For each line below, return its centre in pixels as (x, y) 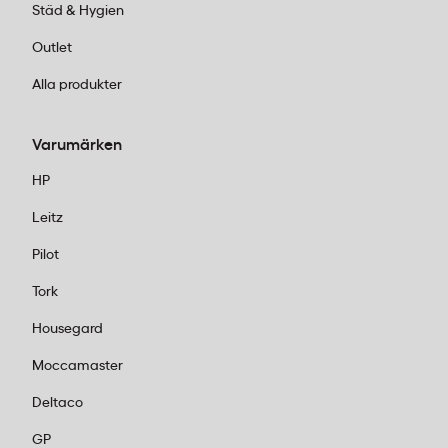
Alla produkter (77, 85)
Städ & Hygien (78, 11)
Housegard (67, 329)
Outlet (52, 48)
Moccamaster (77, 366)
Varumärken (77, 145)
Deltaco (57, 403)
